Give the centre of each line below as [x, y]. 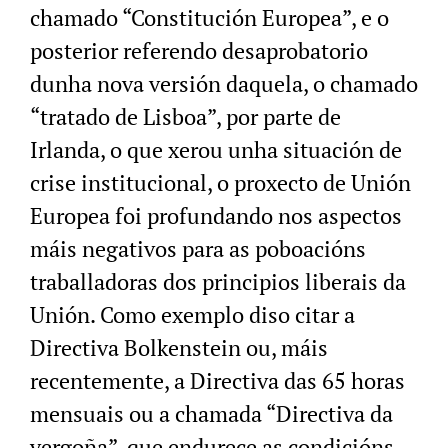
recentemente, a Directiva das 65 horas [217, 380]
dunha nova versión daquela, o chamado [224, 83]
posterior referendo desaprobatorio [199, 50]
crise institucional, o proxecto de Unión [220, 182]
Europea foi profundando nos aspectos [216, 215]
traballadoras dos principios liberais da [218, 281]
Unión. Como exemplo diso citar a [192, 314]
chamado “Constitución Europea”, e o [209, 17]
